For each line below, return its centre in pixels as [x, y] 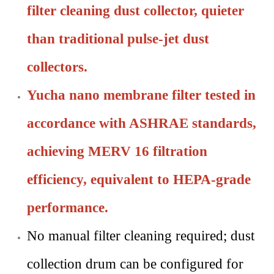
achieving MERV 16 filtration [117, 151]
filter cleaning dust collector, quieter [135, 11]
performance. [68, 208]
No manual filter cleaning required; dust [141, 236]
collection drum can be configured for [135, 264]
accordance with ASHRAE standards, [142, 123]
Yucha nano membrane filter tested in [141, 95]
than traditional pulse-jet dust [118, 39]
